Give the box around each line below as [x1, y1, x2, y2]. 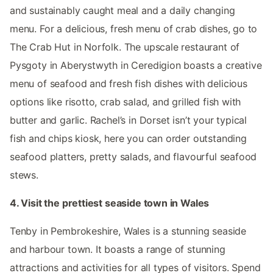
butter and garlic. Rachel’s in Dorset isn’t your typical [10, 113, 247, 126]
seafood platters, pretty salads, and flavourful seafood [10, 150, 257, 163]
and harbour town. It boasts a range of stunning [10, 243, 225, 255]
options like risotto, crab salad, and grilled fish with [10, 95, 241, 108]
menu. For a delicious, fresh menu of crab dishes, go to [10, 22, 258, 35]
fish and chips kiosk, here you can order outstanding [10, 132, 247, 144]
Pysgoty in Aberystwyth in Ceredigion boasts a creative [10, 58, 262, 71]
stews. [10, 168, 38, 181]
